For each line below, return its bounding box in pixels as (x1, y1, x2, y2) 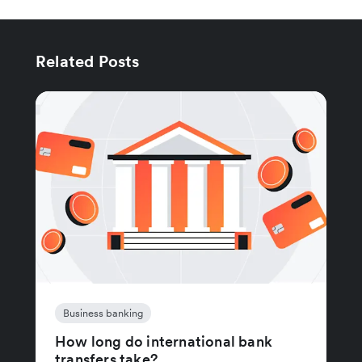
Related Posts (36, 51, 140, 73)
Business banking (63, 306, 143, 321)
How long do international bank (55, 332, 272, 351)
